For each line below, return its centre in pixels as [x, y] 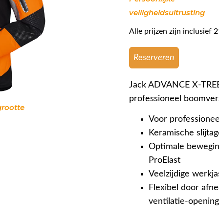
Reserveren [154, 57]
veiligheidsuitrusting [167, 12]
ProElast [164, 161]
